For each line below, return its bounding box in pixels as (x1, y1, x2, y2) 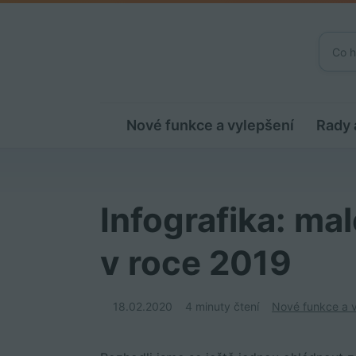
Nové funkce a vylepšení (126, 117, 294, 133)
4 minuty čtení (185, 300, 260, 313)
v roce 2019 (100, 242, 292, 283)
